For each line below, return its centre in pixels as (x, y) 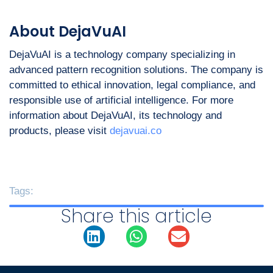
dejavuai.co (136, 130)
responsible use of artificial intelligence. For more (121, 100)
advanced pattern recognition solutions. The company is (136, 69)
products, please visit (59, 130)
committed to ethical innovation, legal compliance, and (132, 85)
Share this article (136, 216)
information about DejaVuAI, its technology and (115, 115)
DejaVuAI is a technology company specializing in (122, 54)
